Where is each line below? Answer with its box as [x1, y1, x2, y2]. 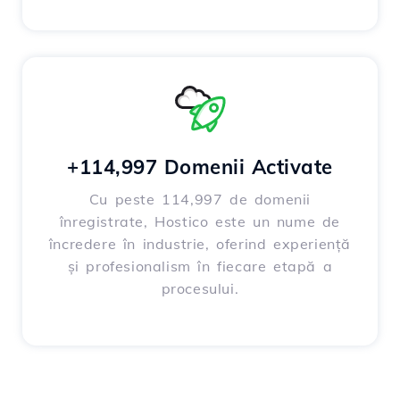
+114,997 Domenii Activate [67, 154, 333, 180]
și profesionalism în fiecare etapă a [67, 257, 333, 276]
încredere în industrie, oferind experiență [48, 235, 352, 254]
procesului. [161, 279, 239, 298]
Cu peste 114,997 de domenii [88, 190, 312, 209]
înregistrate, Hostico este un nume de [59, 212, 341, 231]
